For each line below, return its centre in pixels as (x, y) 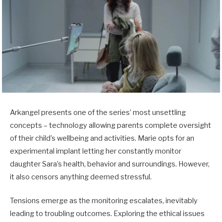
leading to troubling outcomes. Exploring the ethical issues (107, 213)
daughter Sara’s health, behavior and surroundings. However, (110, 164)
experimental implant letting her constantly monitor (96, 151)
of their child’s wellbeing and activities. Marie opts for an (102, 138)
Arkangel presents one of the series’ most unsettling (98, 112)
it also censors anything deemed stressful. (82, 177)
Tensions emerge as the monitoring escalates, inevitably (104, 200)
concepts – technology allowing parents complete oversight (111, 125)
